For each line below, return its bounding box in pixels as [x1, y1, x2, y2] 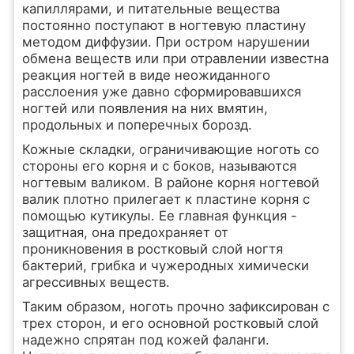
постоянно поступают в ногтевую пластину [21, 17, 306, 33]
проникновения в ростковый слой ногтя [21, 241, 283, 257]
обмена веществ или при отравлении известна [21, 51, 329, 66]
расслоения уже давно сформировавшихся [21, 84, 301, 100]
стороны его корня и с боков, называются [21, 158, 296, 174]
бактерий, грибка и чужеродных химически [21, 258, 309, 273]
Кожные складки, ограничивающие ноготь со [21, 141, 319, 157]
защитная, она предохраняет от [21, 224, 228, 240]
